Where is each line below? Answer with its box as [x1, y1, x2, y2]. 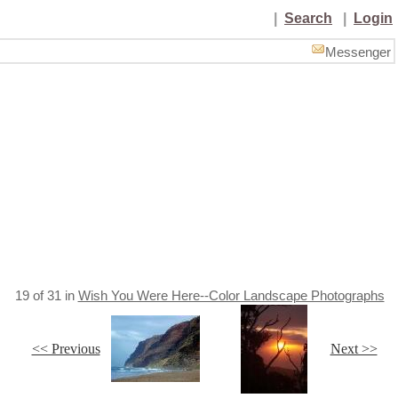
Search [284, 11, 332, 26]
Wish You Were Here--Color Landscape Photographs [77, 289, 385, 303]
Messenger [325, 45, 391, 60]
